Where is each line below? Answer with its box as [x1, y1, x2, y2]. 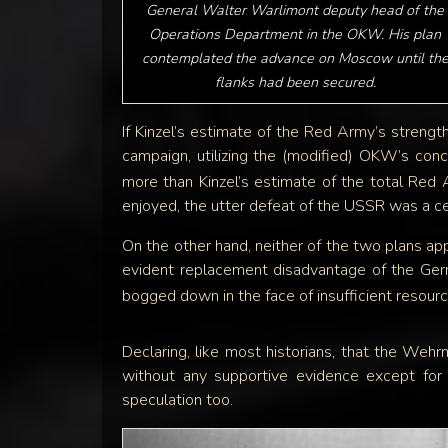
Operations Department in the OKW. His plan [149, 24, 442, 45]
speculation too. [122, 389, 233, 412]
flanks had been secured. [214, 72, 376, 93]
